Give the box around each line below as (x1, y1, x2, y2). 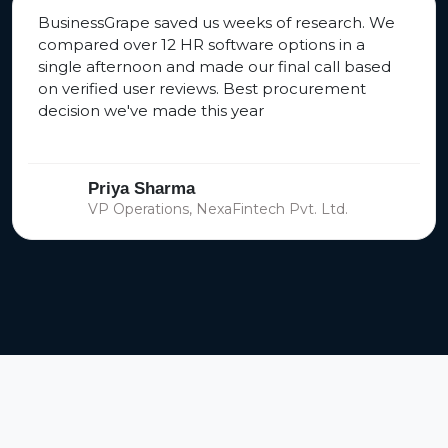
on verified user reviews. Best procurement (38, 79, 366, 99)
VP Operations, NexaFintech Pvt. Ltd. (88, 200, 348, 219)
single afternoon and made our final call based (38, 57, 391, 77)
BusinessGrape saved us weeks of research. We (38, 13, 395, 33)
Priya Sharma (88, 179, 195, 199)
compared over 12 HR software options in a (38, 35, 365, 55)
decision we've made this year (38, 101, 264, 121)
